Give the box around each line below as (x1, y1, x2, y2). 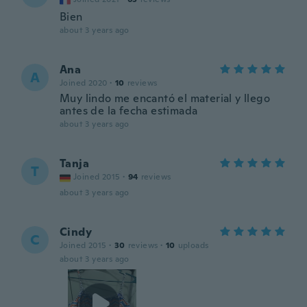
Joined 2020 (60, 77, 108, 88)
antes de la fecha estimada (60, 103, 198, 118)
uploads (177, 240, 209, 251)
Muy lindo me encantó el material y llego (60, 91, 270, 106)
